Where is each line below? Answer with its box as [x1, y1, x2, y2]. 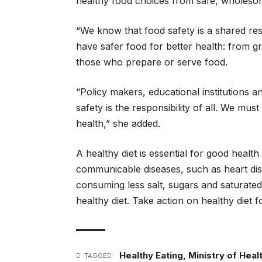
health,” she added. [76, 118, 160, 129]
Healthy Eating [119, 250, 183, 261]
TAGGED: [84, 251, 113, 260]
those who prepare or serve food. [76, 56, 227, 68]
